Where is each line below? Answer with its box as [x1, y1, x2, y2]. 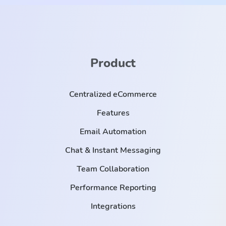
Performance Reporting [70, 182, 156, 194]
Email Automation [80, 126, 146, 138]
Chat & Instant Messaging [65, 145, 161, 156]
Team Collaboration [77, 163, 149, 175]
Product [90, 55, 136, 72]
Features [96, 107, 130, 119]
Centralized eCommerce [69, 89, 157, 100]
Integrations [90, 201, 136, 212]
